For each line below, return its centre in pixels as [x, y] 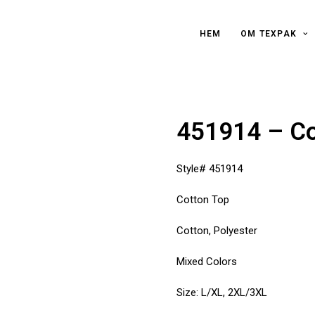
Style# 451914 [210, 169]
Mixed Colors [207, 262]
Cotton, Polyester [217, 231]
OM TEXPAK [269, 34]
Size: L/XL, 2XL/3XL [222, 292]
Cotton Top [203, 200]
